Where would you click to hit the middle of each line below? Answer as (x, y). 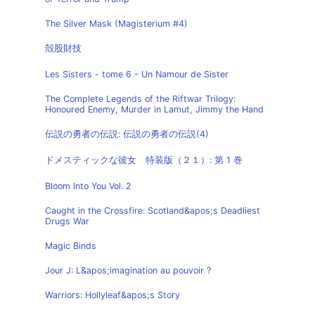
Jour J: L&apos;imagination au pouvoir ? (128, 270)
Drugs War (67, 221)
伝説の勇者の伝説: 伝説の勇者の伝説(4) (127, 134)
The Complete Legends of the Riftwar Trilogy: (140, 99)
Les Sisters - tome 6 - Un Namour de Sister (137, 74)
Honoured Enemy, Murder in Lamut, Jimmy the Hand (154, 109)
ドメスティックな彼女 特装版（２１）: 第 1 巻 (144, 160)
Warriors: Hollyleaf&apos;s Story (112, 295)
